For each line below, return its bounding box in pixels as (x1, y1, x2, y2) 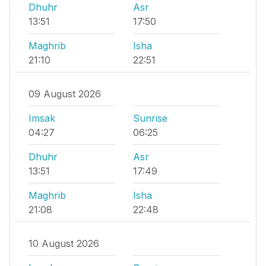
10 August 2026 (28, 237, 99, 250)
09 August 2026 (28, 88, 101, 100)
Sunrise (133, 112, 167, 125)
